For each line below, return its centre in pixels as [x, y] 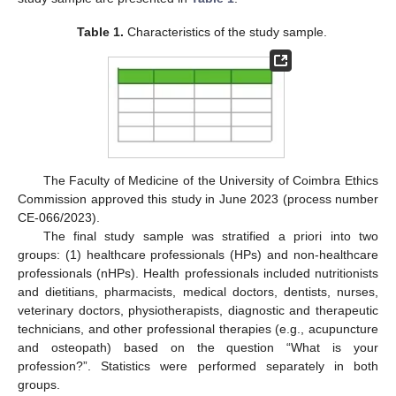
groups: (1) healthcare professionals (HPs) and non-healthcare [198, 254]
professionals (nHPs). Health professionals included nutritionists [198, 273]
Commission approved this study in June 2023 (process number [198, 198]
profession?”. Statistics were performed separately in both [198, 366]
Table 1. [100, 31]
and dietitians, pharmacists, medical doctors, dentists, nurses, [198, 291]
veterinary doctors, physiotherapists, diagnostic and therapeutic [198, 310]
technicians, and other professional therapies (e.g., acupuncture [198, 328]
